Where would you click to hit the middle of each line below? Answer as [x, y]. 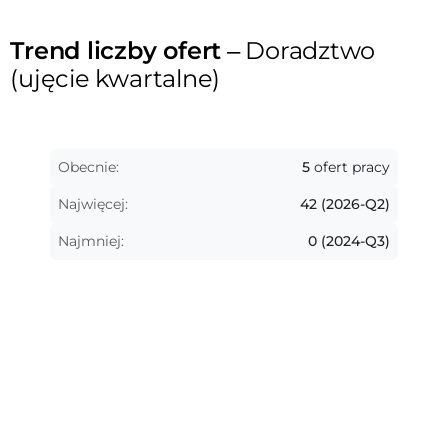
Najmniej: [91, 241]
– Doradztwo [298, 50]
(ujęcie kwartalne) [118, 78]
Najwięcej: [93, 204]
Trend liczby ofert [116, 50]
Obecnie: [89, 167]
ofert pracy [349, 167]
